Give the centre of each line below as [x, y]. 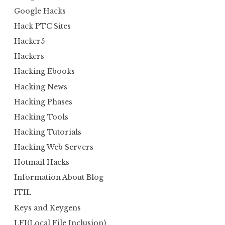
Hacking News [41, 87]
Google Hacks [40, 11]
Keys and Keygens [47, 208]
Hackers [29, 57]
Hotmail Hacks [42, 162]
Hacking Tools [41, 117]
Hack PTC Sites [42, 26]
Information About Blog [59, 178]
